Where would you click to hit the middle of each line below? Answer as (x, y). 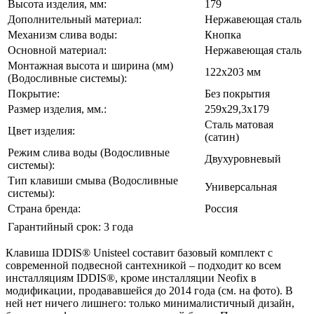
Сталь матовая (239, 124)
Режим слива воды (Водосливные (89, 152)
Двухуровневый (243, 158)
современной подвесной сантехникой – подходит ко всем (143, 265)
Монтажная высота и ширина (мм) (90, 65)
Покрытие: (34, 93)
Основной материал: (57, 50)
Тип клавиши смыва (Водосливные (93, 180)
